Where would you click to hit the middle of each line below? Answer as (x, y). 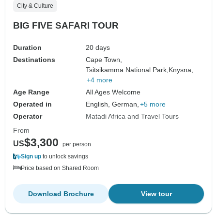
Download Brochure (61, 194)
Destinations (34, 60)
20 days (98, 48)
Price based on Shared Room (60, 168)
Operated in (32, 104)
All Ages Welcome (113, 92)
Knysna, (181, 70)
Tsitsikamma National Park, (127, 70)
